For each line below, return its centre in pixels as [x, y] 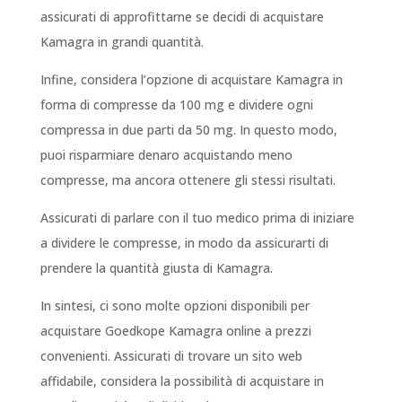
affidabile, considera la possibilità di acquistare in [182, 381]
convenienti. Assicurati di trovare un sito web [171, 356]
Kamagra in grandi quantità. [122, 42]
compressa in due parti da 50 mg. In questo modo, [188, 130]
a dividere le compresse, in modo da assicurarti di [184, 243]
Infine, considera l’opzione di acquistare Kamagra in [191, 80]
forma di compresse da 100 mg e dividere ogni [176, 105]
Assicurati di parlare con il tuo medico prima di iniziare [197, 218]
